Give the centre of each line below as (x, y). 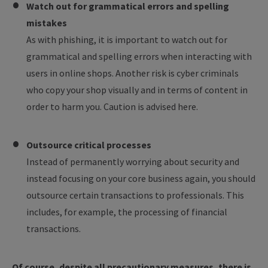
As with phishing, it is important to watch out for (127, 39)
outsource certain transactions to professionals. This (135, 195)
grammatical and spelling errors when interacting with (139, 56)
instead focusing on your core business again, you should (141, 178)
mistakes (47, 23)
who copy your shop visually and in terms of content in (137, 90)
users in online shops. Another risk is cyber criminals (133, 73)
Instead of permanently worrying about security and (133, 162)
